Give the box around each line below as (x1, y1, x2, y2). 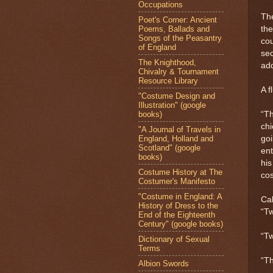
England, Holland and (138, 133, 213, 143)
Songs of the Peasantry (138, 33, 222, 43)
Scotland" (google (138, 143, 200, 152)
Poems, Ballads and (138, 24, 210, 34)
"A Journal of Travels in (138, 124, 221, 134)
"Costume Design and (138, 91, 215, 101)
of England (138, 42, 176, 52)
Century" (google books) (138, 219, 223, 229)
